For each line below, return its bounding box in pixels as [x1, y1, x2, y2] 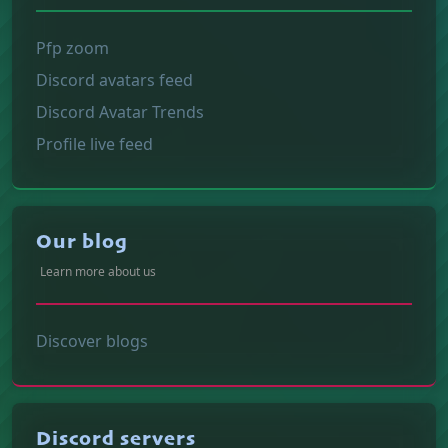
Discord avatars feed [36, 68, 193, 91]
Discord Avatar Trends [36, 100, 204, 123]
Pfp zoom [36, 36, 109, 59]
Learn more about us [40, 262, 156, 280]
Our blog [36, 232, 128, 253]
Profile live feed [36, 132, 153, 155]
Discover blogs [36, 329, 148, 352]
